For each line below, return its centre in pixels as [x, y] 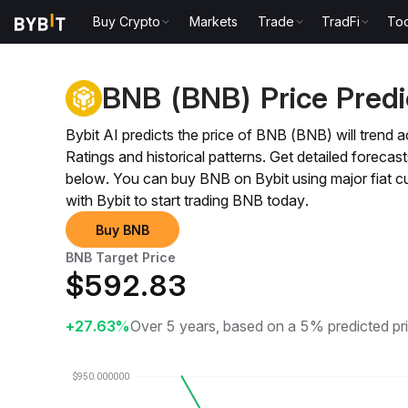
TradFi [341, 21]
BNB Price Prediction [245, 39]
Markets [214, 21]
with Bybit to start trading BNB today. [187, 200]
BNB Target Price [121, 257]
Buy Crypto [127, 21]
